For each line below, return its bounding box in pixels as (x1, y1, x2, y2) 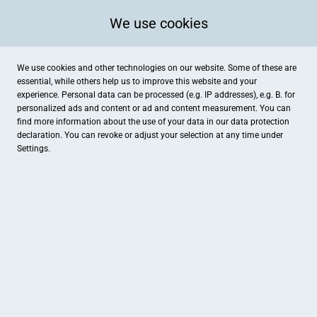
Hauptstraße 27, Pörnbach (19, 299, 139, 311)
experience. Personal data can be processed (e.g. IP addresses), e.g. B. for (17, 90, 295, 100)
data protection (231, 117, 289, 127)
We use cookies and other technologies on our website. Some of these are (17, 63, 296, 73)
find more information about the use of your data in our (17, 117, 231, 127)
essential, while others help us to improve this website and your (17, 76, 257, 86)
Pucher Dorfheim (19, 282, 100, 294)
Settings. (17, 144, 50, 154)
